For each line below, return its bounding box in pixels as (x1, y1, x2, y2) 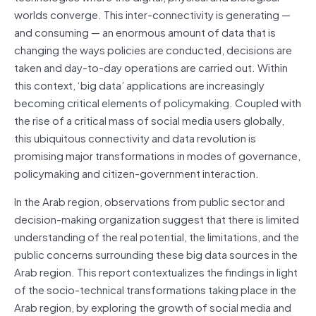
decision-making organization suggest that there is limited (14, 209, 299, 227)
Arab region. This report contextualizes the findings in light (14, 262, 298, 280)
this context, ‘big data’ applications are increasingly (14, 75, 265, 93)
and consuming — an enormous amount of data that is (14, 23, 276, 40)
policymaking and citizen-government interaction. (14, 164, 259, 181)
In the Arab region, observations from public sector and (14, 192, 285, 209)
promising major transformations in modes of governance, (14, 146, 300, 164)
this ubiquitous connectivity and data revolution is (14, 128, 256, 146)
